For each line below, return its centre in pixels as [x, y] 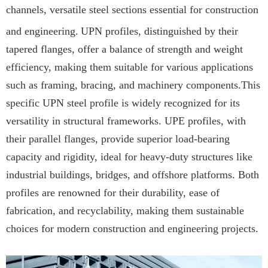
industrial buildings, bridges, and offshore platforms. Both [133, 174]
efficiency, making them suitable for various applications [130, 67]
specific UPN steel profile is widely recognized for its [123, 103]
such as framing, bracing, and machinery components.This [133, 85]
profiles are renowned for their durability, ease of [113, 192]
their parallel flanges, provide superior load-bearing [118, 138]
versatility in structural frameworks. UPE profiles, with [126, 121]
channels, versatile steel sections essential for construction [132, 9]
